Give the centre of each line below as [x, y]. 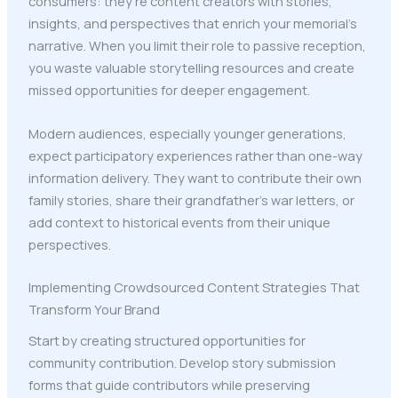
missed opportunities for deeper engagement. [169, 90]
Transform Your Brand [94, 310]
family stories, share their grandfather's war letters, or [191, 199]
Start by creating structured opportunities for [167, 341]
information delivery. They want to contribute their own [195, 177]
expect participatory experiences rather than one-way [195, 155]
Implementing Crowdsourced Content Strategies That [194, 287]
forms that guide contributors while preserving [169, 385]
